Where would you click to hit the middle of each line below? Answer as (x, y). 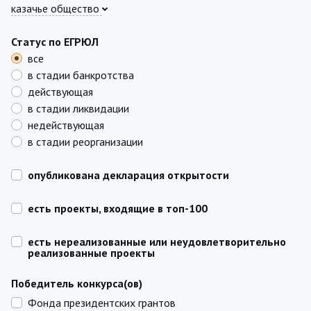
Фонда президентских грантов (102, 303)
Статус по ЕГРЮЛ (55, 42)
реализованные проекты (91, 253)
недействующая (66, 125)
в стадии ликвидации (78, 108)
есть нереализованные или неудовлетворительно (157, 242)
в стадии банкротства (81, 75)
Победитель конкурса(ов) (77, 283)
